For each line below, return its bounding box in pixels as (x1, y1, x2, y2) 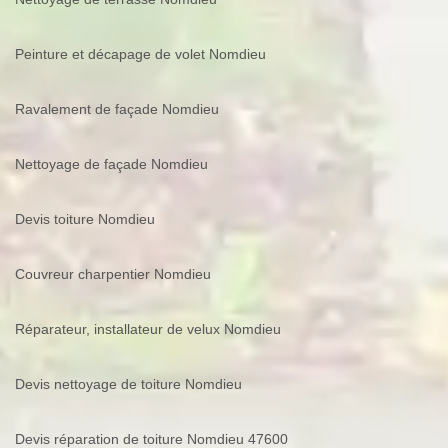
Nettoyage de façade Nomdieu (15, 155, 208, 172)
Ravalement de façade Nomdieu (15, 100, 219, 117)
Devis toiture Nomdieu (15, 210, 155, 227)
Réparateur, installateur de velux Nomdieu (15, 320, 281, 337)
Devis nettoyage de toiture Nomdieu (15, 375, 242, 392)
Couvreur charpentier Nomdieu (15, 265, 211, 282)
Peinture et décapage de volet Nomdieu (15, 45, 266, 62)
